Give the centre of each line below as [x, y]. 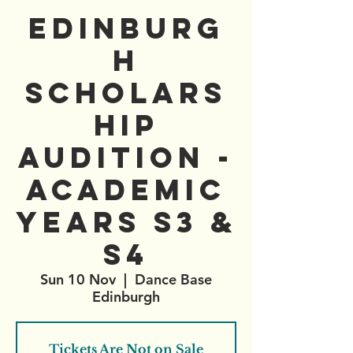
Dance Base [173, 279]
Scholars [126, 93]
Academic [126, 190]
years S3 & [126, 222]
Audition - [126, 158]
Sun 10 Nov [78, 279]
